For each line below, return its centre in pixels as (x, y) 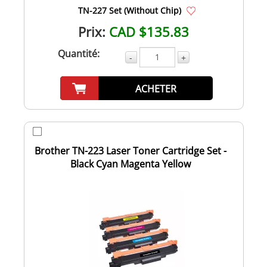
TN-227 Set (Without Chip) (129, 10)
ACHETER (156, 89)
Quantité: (78, 53)
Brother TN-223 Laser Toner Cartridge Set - (131, 150)
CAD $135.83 (149, 31)
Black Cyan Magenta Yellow (131, 164)
